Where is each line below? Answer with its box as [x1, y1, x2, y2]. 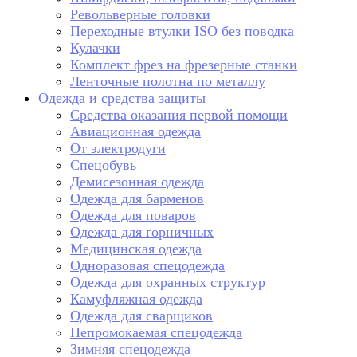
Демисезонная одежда [70, 174, 204, 190]
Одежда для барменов [70, 190, 204, 206]
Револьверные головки [70, 6, 210, 22]
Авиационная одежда [70, 124, 201, 139]
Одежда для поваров [70, 207, 196, 223]
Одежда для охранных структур [70, 274, 265, 290]
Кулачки [70, 40, 120, 56]
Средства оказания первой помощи [70, 107, 288, 123]
